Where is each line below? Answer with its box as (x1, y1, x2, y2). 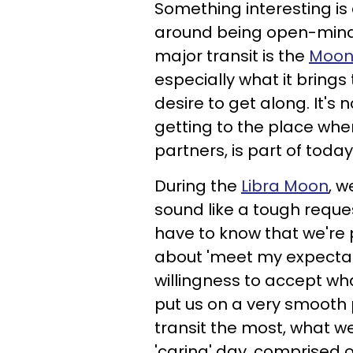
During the (154, 175, 241, 197)
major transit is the (154, 45, 309, 67)
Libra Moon (241, 175, 329, 197)
